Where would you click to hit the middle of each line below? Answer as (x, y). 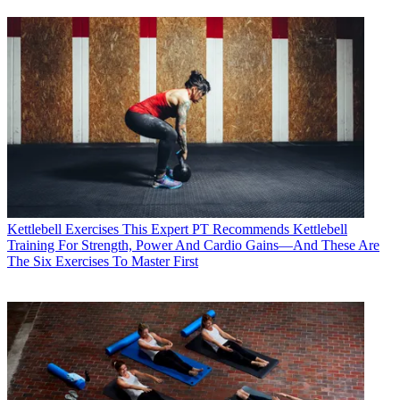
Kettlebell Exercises (63, 229)
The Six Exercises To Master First (103, 262)
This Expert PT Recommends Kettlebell (235, 229)
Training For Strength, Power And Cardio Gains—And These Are (193, 246)
